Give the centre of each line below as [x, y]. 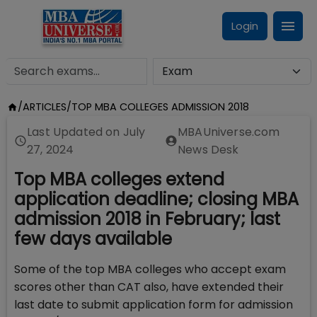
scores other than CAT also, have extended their [149, 287]
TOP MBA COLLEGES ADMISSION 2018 [160, 107]
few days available [93, 239]
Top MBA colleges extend [119, 179]
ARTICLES [44, 107]
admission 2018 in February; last [147, 219]
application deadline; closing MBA [156, 199]
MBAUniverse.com [229, 132]
